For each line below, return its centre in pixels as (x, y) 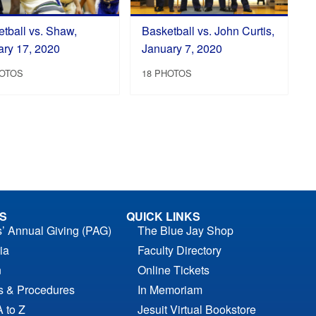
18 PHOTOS (166, 73)
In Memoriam (170, 290)
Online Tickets (173, 270)
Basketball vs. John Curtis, (208, 30)
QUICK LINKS (163, 217)
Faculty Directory (179, 250)
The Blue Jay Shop (185, 231)
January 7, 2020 (182, 48)
